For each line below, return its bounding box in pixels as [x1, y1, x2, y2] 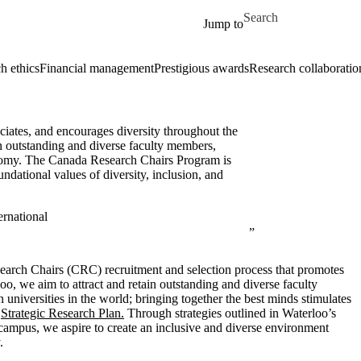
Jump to [203, 17, 243, 31]
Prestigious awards [153, 61, 249, 75]
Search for [243, 3, 296, 17]
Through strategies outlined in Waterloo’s [124, 306, 336, 320]
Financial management [39, 61, 154, 75]
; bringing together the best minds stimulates [129, 292, 351, 305]
